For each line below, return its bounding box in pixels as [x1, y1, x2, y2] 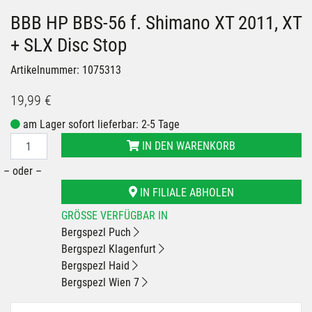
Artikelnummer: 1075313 [10, 63, 121, 77]
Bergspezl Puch [61, 226, 134, 240]
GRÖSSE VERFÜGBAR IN [61, 209, 161, 223]
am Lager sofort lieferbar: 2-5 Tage [20, 118, 180, 132]
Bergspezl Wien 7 [61, 276, 142, 290]
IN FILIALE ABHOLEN [136, 186, 234, 200]
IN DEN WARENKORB [139, 139, 236, 153]
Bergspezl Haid [61, 259, 132, 273]
